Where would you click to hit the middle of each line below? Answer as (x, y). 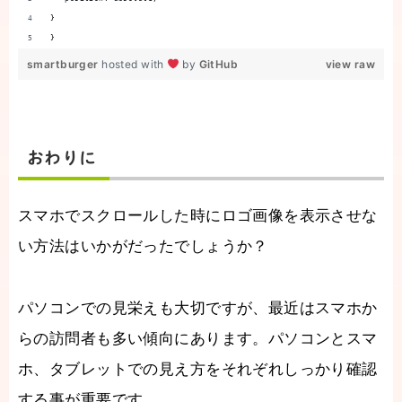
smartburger (65, 64)
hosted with (135, 64)
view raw (350, 64)
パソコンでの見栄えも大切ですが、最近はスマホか (198, 309)
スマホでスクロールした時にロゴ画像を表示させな (198, 216)
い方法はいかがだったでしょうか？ (143, 247)
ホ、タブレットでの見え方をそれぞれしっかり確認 (198, 370)
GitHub (218, 64)
